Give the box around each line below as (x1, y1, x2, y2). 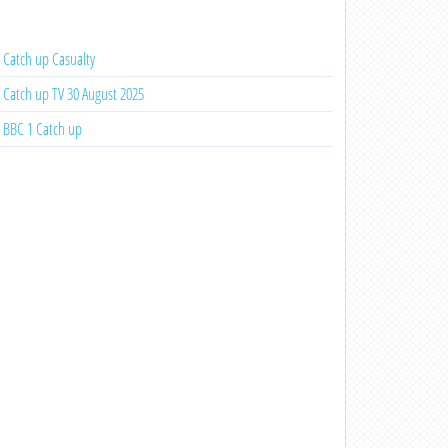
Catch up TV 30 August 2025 (2, 83, 144, 105)
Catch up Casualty (2, 48, 95, 70)
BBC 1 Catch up (2, 118, 82, 140)
